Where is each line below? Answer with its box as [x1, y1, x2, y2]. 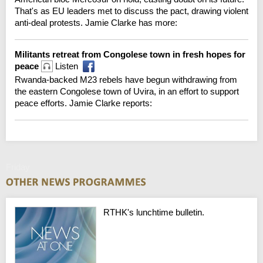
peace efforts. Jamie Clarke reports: [15, 97, 152, 108]
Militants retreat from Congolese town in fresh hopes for [15, 49, 245, 59]
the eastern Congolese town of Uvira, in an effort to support [15, 86, 239, 96]
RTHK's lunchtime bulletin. [103, 207, 205, 217]
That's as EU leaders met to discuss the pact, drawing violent [15, 5, 248, 16]
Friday [6, 161, 30, 172]
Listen [53, 60, 78, 71]
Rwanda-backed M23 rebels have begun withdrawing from [15, 74, 237, 85]
